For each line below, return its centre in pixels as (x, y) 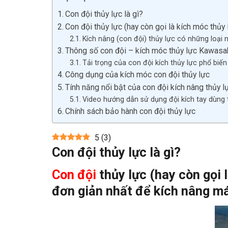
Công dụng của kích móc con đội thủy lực (138, 74)
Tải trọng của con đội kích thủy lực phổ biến (154, 62)
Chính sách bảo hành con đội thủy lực (131, 111)
